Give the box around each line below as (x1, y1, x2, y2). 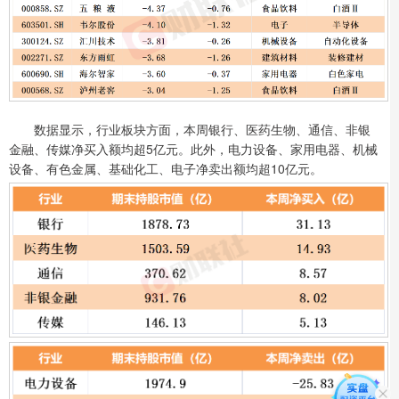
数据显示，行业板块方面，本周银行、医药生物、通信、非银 (9, 120, 370, 139)
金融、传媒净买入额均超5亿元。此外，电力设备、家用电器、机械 (9, 140, 378, 159)
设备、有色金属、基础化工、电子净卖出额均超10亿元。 (9, 159, 322, 178)
